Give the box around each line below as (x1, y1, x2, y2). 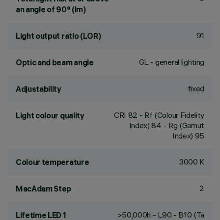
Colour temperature (16, 157, 89, 167)
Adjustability (16, 84, 61, 94)
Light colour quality (16, 110, 84, 120)
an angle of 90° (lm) (16, 4, 86, 14)
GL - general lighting (138, 57, 204, 67)
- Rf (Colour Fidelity (137, 110, 204, 120)
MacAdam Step (16, 184, 72, 193)
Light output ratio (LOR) (16, 31, 101, 41)
